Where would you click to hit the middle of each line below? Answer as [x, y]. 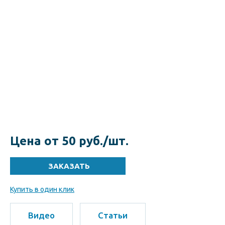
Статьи [113, 215]
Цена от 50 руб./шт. [69, 141]
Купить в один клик [42, 190]
